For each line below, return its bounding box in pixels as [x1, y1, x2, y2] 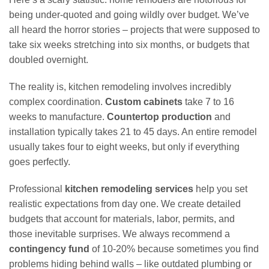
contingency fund [9, 244, 89, 254]
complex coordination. [9, 97, 105, 107]
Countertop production [107, 112, 212, 122]
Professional [9, 184, 65, 194]
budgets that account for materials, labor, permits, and [9, 214, 235, 224]
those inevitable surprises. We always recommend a [9, 229, 230, 239]
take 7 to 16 [183, 97, 234, 107]
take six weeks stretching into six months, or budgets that [9, 40, 249, 50]
